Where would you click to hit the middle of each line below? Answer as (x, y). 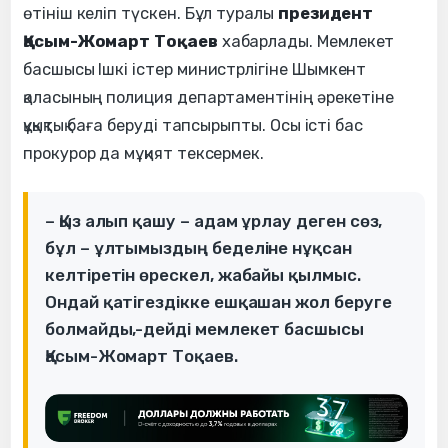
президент (325, 13)
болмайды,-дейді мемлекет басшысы (204, 328)
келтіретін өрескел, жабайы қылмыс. (203, 274)
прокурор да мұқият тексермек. (144, 153)
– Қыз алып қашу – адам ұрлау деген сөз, (214, 220)
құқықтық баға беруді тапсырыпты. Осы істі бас (193, 125)
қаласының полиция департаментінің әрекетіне (209, 97)
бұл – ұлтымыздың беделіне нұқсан (198, 247)
